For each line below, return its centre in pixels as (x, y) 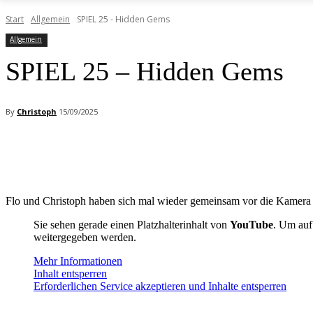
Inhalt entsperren (70, 274)
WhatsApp (259, 148)
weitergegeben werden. (85, 238)
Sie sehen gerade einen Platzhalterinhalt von (132, 225)
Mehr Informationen (78, 261)
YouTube (252, 225)
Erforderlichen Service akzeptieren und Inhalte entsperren (160, 286)
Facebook (52, 148)
